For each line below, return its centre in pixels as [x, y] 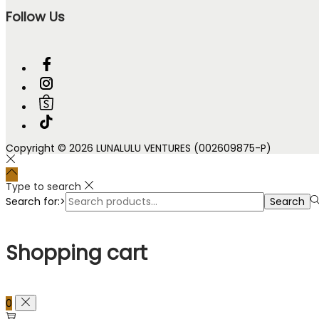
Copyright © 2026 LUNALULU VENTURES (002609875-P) [138, 148]
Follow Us [35, 16]
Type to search [43, 187]
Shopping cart [77, 253]
